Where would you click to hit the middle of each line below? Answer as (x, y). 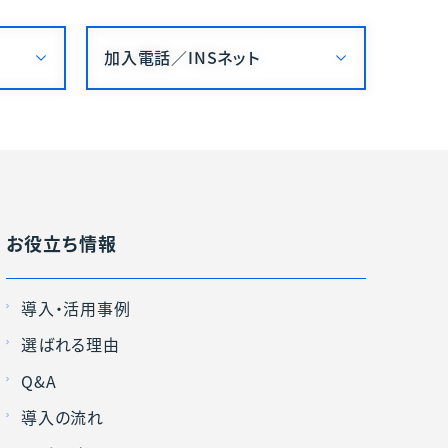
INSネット (224, 57)
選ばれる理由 (70, 344)
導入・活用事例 (76, 307)
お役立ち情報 (61, 243)
